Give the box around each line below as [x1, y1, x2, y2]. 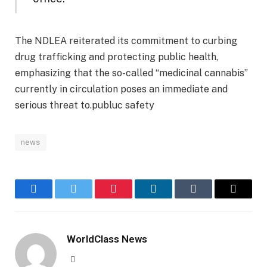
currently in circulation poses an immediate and [15, 83, 228, 95]
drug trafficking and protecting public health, [15, 51, 218, 63]
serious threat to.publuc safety [15, 100, 157, 111]
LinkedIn [153, 191, 192, 204]
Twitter [73, 191, 104, 204]
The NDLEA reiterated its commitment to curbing [15, 35, 237, 47]
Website [74, 254, 101, 264]
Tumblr [193, 191, 224, 204]
